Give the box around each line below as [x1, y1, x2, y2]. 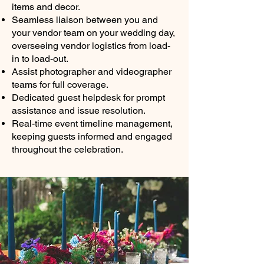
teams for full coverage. [12, 79, 108, 90]
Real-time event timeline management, [12, 118, 173, 129]
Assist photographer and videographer [12, 66, 171, 77]
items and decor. [12, 1, 80, 12]
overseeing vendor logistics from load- [12, 40, 170, 51]
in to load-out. [12, 53, 68, 64]
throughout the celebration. [12, 144, 123, 155]
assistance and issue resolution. [12, 105, 146, 116]
